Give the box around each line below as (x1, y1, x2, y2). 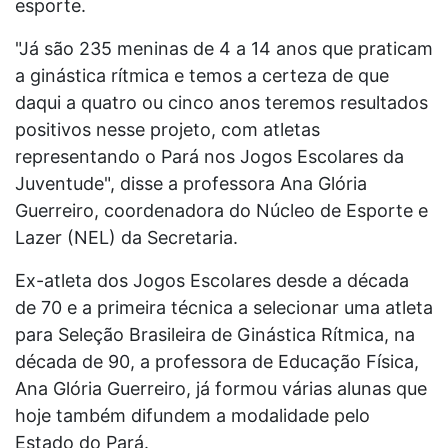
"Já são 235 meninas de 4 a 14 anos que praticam (15, 37, 433, 59)
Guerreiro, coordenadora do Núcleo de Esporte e (15, 199, 428, 221)
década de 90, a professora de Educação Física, (15, 350, 419, 372)
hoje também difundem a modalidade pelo (15, 404, 370, 426)
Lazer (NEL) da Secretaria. (15, 226, 238, 248)
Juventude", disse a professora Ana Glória (15, 172, 367, 194)
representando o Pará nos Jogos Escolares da (15, 145, 404, 167)
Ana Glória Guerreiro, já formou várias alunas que (15, 377, 427, 399)
